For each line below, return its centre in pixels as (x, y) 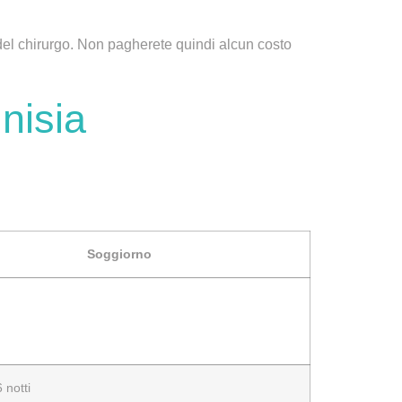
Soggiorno (119, 253)
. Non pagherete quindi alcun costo (181, 45)
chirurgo (44, 45)
